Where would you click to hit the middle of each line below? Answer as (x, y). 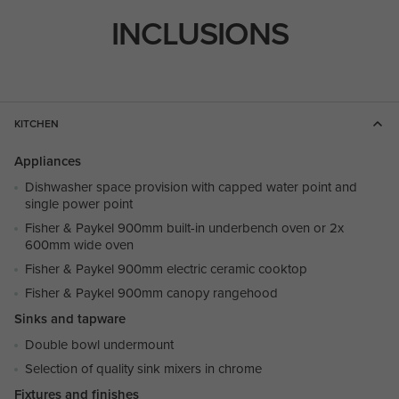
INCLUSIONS (199, 33)
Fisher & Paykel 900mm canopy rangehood (151, 293)
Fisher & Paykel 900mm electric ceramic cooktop (166, 269)
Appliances (48, 161)
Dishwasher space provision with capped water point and (191, 187)
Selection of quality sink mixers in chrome (143, 369)
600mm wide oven (79, 245)
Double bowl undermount (101, 345)
